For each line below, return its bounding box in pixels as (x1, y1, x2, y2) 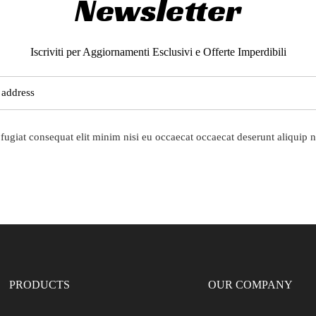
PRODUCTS (9, 278, 71, 291)
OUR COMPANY (208, 278, 293, 291)
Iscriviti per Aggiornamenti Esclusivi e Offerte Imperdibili (30, 45, 286, 58)
